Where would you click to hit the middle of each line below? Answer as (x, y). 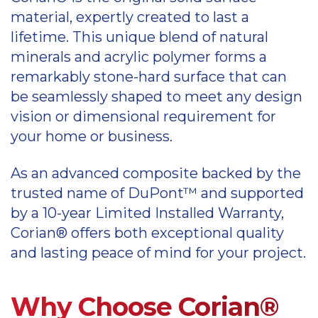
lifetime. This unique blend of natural (139, 37)
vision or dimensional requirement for (143, 116)
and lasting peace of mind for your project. (158, 253)
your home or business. (92, 136)
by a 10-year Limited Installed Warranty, (147, 213)
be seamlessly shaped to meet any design (157, 97)
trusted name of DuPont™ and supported (157, 193)
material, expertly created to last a (130, 17)
